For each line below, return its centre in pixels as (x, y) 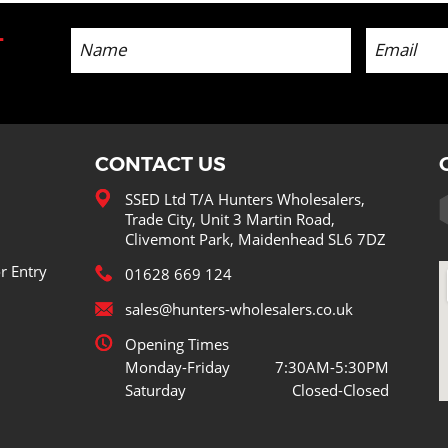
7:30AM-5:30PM (332, 366)
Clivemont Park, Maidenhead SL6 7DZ (255, 238)
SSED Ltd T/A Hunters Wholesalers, (245, 198)
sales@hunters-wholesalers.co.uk (239, 308)
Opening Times (177, 343)
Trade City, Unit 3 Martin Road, (230, 218)
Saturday (155, 389)
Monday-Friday (177, 366)
